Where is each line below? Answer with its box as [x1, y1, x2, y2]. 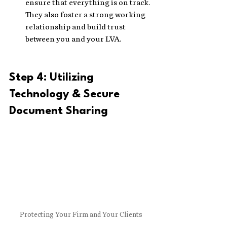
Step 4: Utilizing [9, 72, 97, 83]
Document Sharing [9, 105, 108, 117]
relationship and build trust [25, 22, 127, 31]
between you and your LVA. [25, 34, 121, 44]
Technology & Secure [9, 89, 123, 100]
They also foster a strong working [25, 10, 147, 19]
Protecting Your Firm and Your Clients [20, 210, 142, 219]
